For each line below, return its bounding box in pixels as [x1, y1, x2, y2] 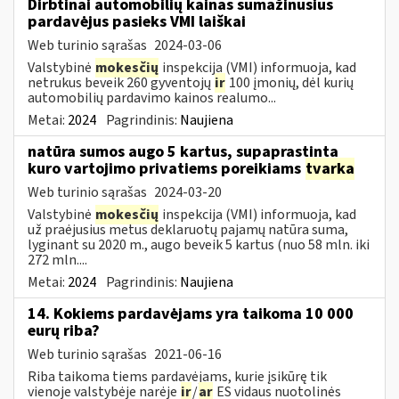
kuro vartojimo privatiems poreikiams [28, 157, 305, 180]
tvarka [305, 157, 354, 180]
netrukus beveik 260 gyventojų [28, 72, 214, 93]
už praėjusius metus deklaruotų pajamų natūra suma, [28, 219, 348, 240]
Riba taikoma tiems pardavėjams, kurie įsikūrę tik [28, 366, 327, 387]
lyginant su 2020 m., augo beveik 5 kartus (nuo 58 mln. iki [28, 234, 370, 255]
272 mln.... [28, 249, 87, 270]
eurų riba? [28, 319, 100, 342]
